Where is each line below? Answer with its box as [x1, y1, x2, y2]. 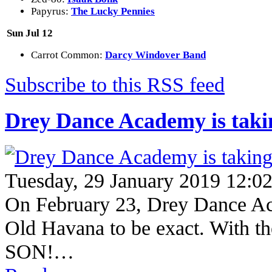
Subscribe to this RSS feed [5, 73, 225, 97]
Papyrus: [31, 5, 71, 17]
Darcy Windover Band [105, 49, 206, 61]
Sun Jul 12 [7, 27, 53, 39]
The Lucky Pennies [71, 5, 155, 17]
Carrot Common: [31, 49, 105, 61]
